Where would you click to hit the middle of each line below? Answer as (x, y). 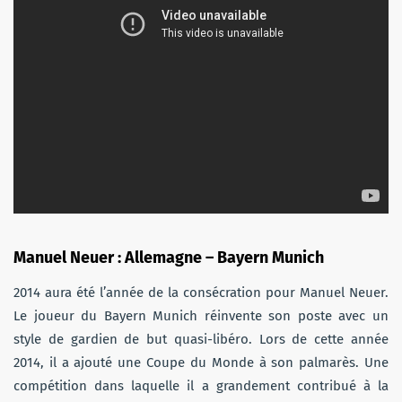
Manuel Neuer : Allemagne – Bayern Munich (169, 257)
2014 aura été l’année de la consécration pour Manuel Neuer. (201, 292)
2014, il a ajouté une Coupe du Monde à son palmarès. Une (201, 362)
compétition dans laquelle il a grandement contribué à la (201, 385)
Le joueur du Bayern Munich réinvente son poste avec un (201, 315)
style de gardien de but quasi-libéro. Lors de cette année (201, 339)
